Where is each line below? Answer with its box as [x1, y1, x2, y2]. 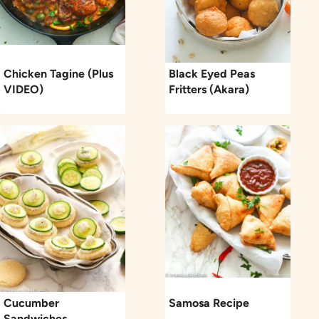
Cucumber [4, 296, 59, 310]
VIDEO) [4, 83, 43, 97]
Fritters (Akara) [169, 83, 249, 97]
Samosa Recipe [169, 296, 249, 310]
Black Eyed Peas [169, 67, 255, 81]
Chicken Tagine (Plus [4, 67, 113, 81]
